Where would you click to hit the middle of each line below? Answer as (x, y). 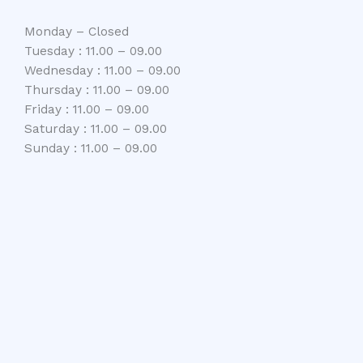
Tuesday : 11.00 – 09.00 (93, 51)
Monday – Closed (77, 31)
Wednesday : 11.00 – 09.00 (102, 70)
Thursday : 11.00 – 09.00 (97, 90)
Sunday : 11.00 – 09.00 (91, 148)
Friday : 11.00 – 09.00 (87, 109)
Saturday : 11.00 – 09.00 (96, 128)
